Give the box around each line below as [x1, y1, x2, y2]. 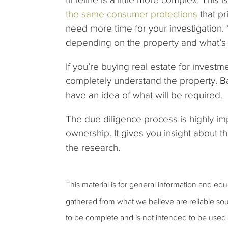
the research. [66, 142, 120, 153]
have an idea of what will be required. [66, 90, 222, 101]
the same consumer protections [66, 9, 197, 20]
